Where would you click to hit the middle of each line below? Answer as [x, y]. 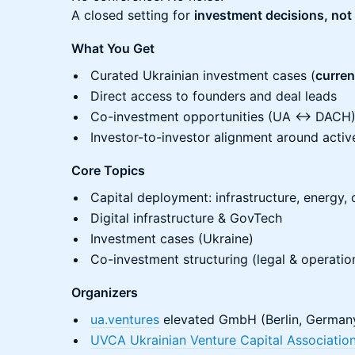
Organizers [105, 292]
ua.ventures [125, 319]
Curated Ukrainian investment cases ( [203, 75]
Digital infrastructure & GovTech [186, 218]
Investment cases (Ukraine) [172, 239]
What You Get [113, 48]
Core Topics [108, 170]
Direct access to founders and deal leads [214, 96]
